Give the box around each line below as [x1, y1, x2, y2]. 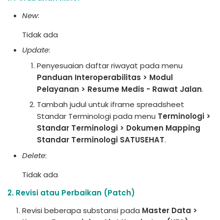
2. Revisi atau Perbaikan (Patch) [7, 187, 135, 198]
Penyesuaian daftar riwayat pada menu [37, 60, 183, 71]
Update [22, 45, 49, 55]
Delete [22, 150, 45, 161]
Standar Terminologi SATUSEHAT [37, 135, 165, 145]
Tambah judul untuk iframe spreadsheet [37, 99, 184, 110]
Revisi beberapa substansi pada [22, 205, 142, 216]
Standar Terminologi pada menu [37, 111, 158, 121]
